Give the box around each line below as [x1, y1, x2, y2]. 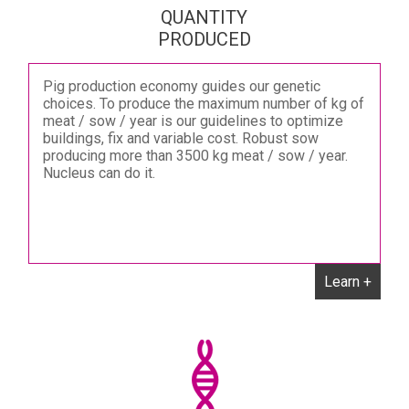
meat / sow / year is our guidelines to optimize [43, 112, 343, 130]
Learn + [323, 273, 372, 290]
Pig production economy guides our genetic [43, 78, 320, 95]
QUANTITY [161, 6, 248, 28]
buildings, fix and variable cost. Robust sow [43, 130, 319, 147]
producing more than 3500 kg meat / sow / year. [43, 147, 348, 164]
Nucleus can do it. [43, 164, 155, 182]
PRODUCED [157, 28, 251, 50]
